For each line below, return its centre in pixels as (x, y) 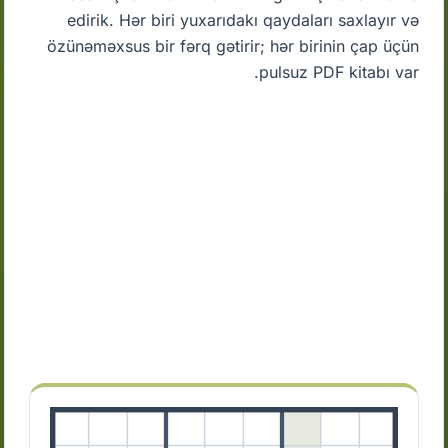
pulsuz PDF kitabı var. (338, 72)
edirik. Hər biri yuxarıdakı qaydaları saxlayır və (242, 20)
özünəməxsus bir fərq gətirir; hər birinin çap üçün (232, 46)
